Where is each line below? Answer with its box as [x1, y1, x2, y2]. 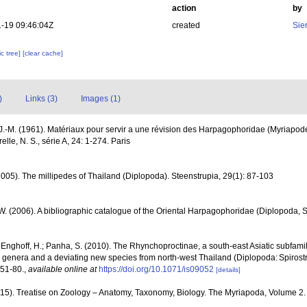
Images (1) [81, 94, 121, 103]
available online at [28, 265, 97, 274]
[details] [216, 266, 241, 273]
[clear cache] [23, 49, 64, 57]
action [171, 3, 196, 13]
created [171, 21, 200, 30]
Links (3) [25, 94, 58, 103]
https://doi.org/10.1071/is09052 [99, 265, 214, 274]
